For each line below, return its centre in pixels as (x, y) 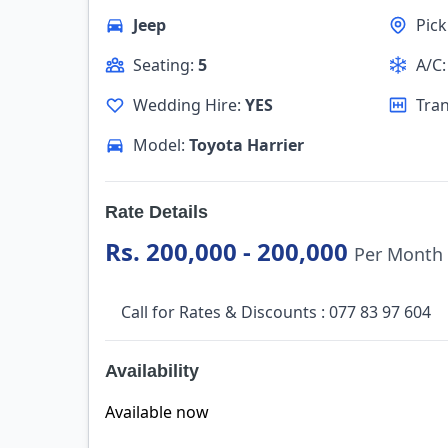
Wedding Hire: (189, 105)
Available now (157, 412)
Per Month (398, 254)
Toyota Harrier (246, 145)
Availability (152, 371)
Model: (161, 145)
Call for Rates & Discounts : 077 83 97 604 (276, 312)
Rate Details (156, 212)
